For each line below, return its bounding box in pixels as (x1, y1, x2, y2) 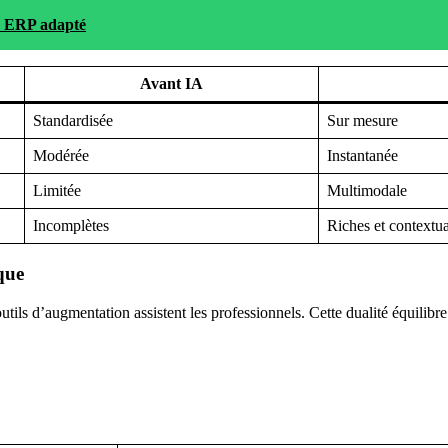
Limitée (33, 182, 81, 200)
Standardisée (33, 112, 113, 130)
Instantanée (327, 147, 398, 165)
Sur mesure (327, 112, 398, 130)
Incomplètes (33, 217, 109, 235)
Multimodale (327, 182, 407, 200)
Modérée (33, 147, 89, 165)
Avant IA (140, 75, 203, 93)
